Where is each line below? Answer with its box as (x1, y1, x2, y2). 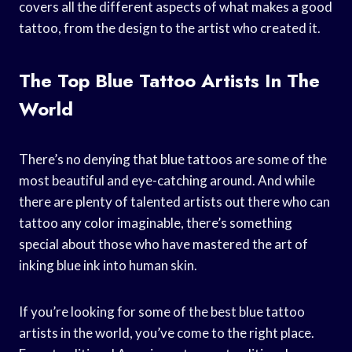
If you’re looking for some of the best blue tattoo (19, 302, 305, 320)
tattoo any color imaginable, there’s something (19, 214, 292, 231)
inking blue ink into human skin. (19, 256, 197, 273)
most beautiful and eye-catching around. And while (19, 171, 315, 189)
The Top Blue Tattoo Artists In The (19, 66, 320, 94)
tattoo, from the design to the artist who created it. (19, 19, 321, 36)
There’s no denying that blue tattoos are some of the (19, 150, 327, 167)
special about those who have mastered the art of (19, 235, 308, 252)
